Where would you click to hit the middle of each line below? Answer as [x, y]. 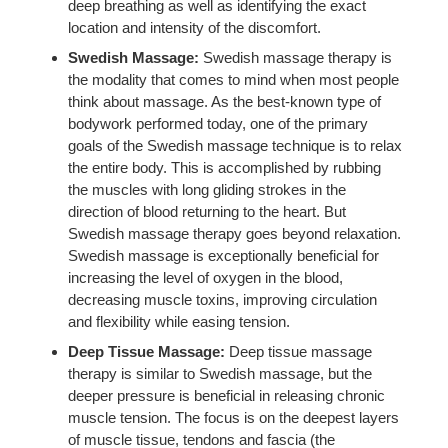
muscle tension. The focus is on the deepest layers [234, 417]
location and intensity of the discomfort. [195, 28]
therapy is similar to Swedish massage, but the [220, 373]
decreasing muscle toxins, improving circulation [223, 299]
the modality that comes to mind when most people [234, 79]
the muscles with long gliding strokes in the [207, 189]
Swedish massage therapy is [296, 57]
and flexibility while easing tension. [179, 321]
